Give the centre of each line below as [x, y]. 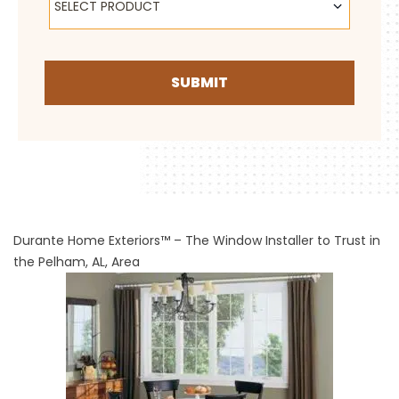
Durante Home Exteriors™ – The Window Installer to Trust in [197, 240]
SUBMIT [199, 82]
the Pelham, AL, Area [77, 261]
